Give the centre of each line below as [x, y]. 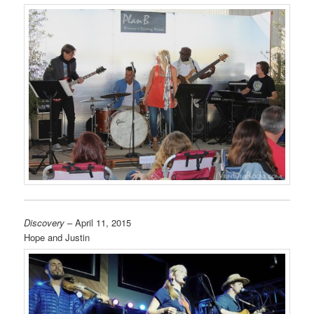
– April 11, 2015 [98, 223]
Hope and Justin [57, 238]
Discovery [45, 223]
